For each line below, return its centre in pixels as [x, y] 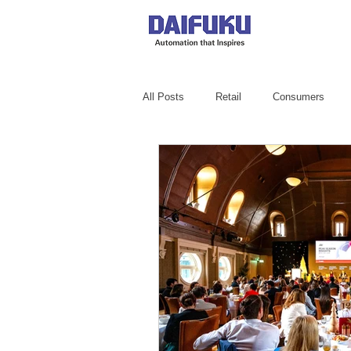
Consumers [299, 97]
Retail [228, 97]
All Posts [163, 97]
